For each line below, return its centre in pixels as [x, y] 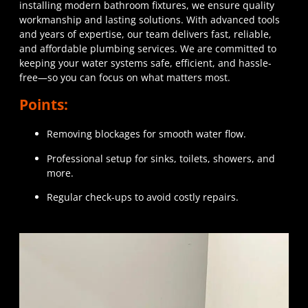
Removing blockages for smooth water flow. [146, 134]
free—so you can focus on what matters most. [125, 77]
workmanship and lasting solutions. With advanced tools [150, 19]
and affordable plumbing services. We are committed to [148, 48]
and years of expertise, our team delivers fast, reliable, [145, 34]
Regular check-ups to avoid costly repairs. [143, 197]
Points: [44, 105]
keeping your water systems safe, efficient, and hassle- [145, 63]
